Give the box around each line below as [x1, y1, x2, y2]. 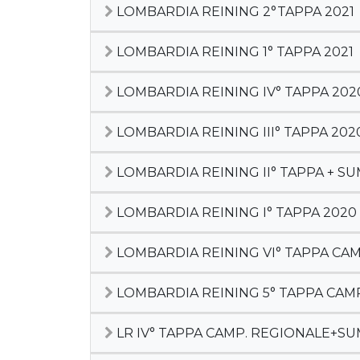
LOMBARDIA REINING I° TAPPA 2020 [113, 205, 357, 220]
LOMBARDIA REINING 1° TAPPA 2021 [113, 44, 354, 59]
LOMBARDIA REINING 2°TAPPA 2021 [113, 4, 354, 19]
